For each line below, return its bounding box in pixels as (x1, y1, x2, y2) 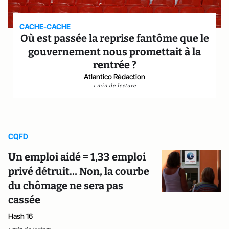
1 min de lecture (93, 81, 136, 89)
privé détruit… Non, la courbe (8, 165, 149, 177)
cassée (8, 193, 40, 206)
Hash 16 (8, 211, 33, 220)
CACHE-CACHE (19, 21, 71, 31)
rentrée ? (93, 58, 136, 71)
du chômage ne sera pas (8, 179, 123, 192)
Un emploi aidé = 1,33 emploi (8, 150, 146, 163)
